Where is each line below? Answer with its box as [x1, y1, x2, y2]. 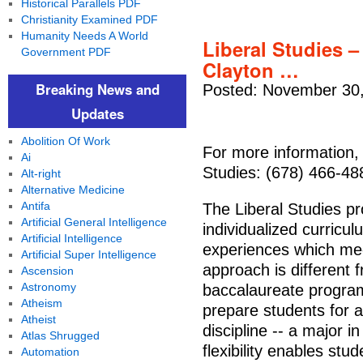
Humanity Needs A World [20, 29, 148, 42]
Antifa [20, 199, 50, 212]
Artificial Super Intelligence [20, 248, 156, 261]
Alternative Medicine [20, 183, 125, 196]
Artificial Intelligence [20, 232, 122, 245]
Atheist [20, 313, 56, 326]
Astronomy [20, 280, 76, 293]
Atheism [20, 297, 62, 310]
